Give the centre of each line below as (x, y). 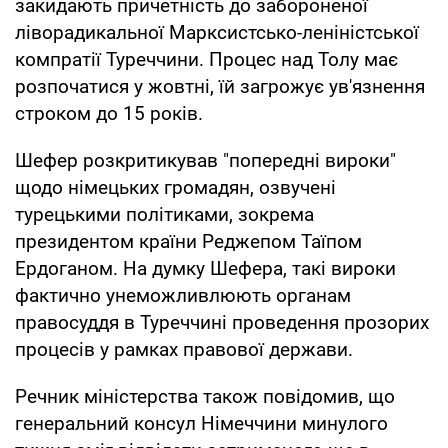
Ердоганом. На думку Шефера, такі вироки (205, 268)
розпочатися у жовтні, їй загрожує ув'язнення (220, 86)
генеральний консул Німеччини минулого (201, 423)
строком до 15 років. (109, 113)
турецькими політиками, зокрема (164, 214)
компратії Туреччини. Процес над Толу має (206, 59)
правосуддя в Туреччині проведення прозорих (222, 322)
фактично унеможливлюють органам (183, 295)
